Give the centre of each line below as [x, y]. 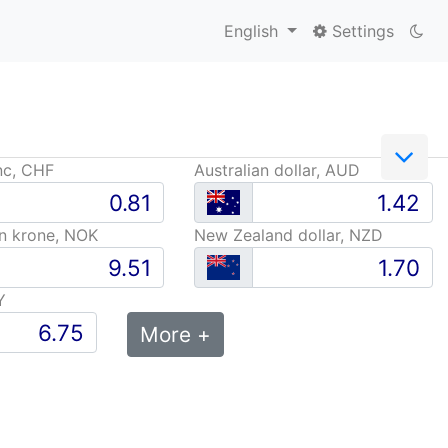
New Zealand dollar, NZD [289, 235]
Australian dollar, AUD [277, 170]
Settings [360, 31]
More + [175, 334]
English [254, 31]
